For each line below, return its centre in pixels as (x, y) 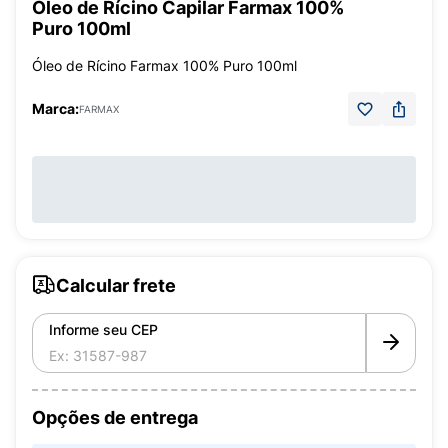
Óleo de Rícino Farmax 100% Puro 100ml (164, 65)
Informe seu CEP (103, 329)
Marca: (55, 108)
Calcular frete (116, 285)
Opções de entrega (115, 417)
